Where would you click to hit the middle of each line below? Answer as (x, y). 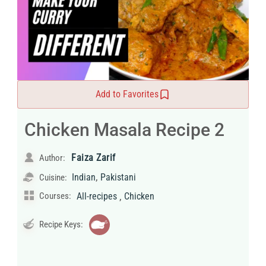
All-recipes (97, 196)
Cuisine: (53, 177)
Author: (52, 158)
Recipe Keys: (60, 224)
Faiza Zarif (94, 157)
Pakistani (118, 177)
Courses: (54, 196)
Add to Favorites (127, 94)
